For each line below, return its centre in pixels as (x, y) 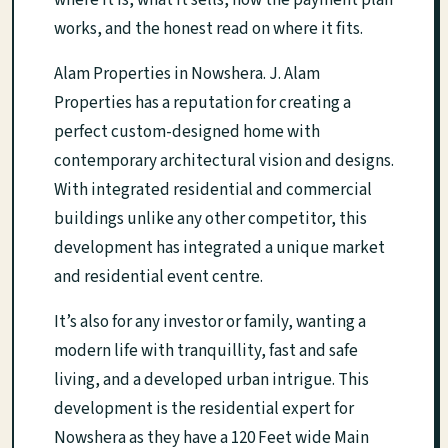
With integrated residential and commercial (213, 190)
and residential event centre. (158, 277)
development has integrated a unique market (219, 248)
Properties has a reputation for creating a (202, 103)
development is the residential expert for (204, 409)
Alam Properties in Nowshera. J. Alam (187, 74)
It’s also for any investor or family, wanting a (210, 322)
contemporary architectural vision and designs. (224, 161)
